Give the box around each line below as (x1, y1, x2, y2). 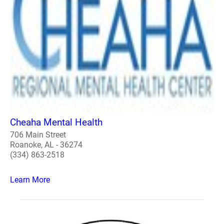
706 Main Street (10, 129, 66, 139)
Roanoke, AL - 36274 (10, 139, 82, 149)
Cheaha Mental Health (10, 116, 102, 128)
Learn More (10, 174, 50, 184)
